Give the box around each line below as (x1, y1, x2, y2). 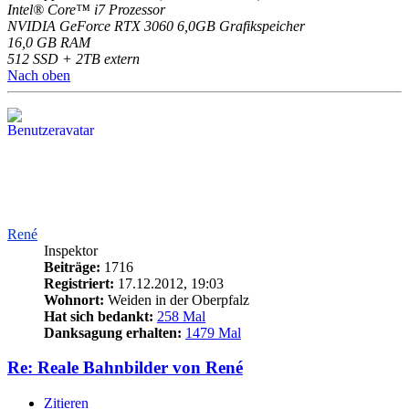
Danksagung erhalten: (44, 324, 182, 341)
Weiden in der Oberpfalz (104, 291, 249, 308)
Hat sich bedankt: (44, 308, 153, 324)
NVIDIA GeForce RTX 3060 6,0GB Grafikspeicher (7, 17, 305, 34)
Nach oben (7, 67, 70, 83)
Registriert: (44, 275, 114, 291)
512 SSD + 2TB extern (7, 50, 140, 67)
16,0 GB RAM (7, 34, 90, 50)
